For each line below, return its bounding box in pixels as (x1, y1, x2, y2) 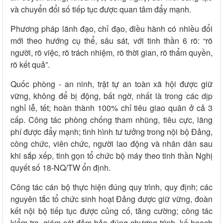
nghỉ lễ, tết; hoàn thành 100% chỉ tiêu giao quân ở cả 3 (10, 102, 213, 113)
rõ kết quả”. (10, 58, 50, 70)
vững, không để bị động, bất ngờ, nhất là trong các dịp (10, 90, 213, 102)
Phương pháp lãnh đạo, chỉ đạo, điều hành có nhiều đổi (10, 22, 213, 34)
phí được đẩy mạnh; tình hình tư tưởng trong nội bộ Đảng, (10, 125, 213, 137)
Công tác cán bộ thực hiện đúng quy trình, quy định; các (10, 181, 213, 193)
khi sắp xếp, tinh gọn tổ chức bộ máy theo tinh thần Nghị (10, 149, 213, 161)
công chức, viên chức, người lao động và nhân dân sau (10, 137, 213, 149)
